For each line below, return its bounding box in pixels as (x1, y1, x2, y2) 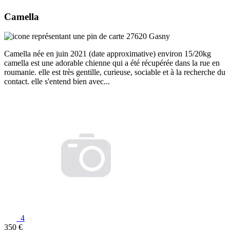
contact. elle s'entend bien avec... (4, 77, 110, 86)
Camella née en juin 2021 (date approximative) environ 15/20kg (4, 49, 211, 59)
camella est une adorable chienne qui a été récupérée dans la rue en (4, 59, 220, 68)
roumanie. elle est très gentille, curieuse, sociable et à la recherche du (4, 68, 225, 77)
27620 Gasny (124, 32, 170, 41)
